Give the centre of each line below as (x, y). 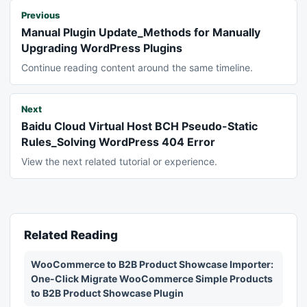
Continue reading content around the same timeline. (137, 68)
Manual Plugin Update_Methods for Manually (141, 33)
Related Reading (71, 235)
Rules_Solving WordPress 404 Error (118, 142)
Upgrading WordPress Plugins (102, 48)
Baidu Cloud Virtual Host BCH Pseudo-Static (139, 126)
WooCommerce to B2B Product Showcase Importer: (152, 265)
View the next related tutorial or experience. (119, 162)
